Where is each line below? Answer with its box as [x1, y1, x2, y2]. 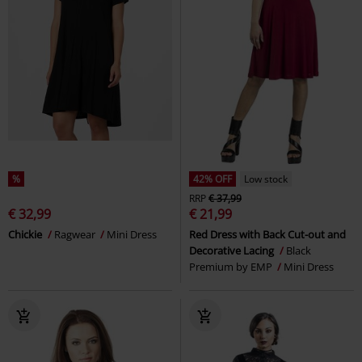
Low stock [244, 171, 288, 186]
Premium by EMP [189, 259, 275, 274]
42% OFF [193, 171, 232, 186]
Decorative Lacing [189, 242, 276, 258]
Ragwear [54, 226, 98, 242]
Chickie [8, 226, 44, 242]
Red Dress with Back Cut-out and [189, 226, 346, 242]
